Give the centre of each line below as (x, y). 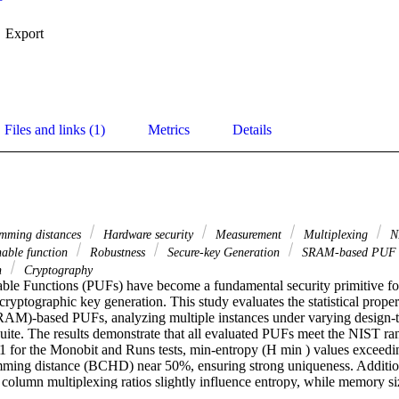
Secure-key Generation (224, 252)
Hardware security (148, 235)
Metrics (169, 130)
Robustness (118, 252)
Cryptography (57, 270)
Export (24, 34)
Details (252, 130)
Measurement (248, 235)
